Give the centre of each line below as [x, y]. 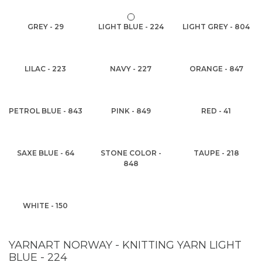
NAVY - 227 [131, 69]
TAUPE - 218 [216, 153]
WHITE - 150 [46, 206]
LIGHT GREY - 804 [216, 27]
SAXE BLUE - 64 [45, 153]
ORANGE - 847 [216, 69]
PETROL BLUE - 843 [45, 111]
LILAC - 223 [46, 69]
